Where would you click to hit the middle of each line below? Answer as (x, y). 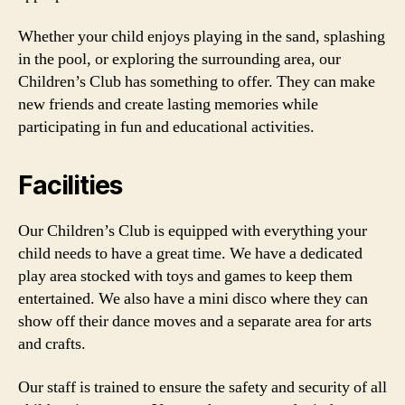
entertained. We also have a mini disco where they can (193, 299)
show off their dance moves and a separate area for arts (195, 321)
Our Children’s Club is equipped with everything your (193, 231)
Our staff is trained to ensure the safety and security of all (202, 387)
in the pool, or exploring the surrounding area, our (179, 59)
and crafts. (52, 344)
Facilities (70, 185)
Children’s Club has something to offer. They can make (197, 82)
